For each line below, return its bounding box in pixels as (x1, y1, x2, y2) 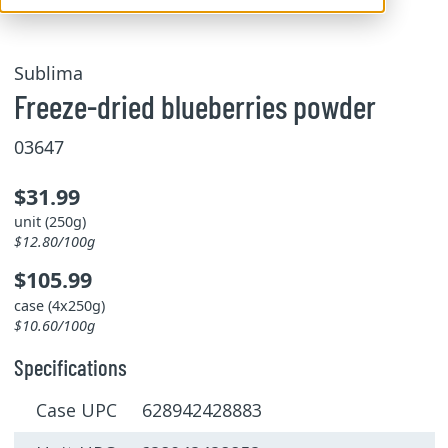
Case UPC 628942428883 (36, 398, 262, 423)
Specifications (13, 352, 127, 381)
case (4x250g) (13, 295, 105, 315)
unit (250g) (13, 212, 86, 231)
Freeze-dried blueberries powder (13, 87, 376, 125)
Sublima (13, 61, 83, 85)
